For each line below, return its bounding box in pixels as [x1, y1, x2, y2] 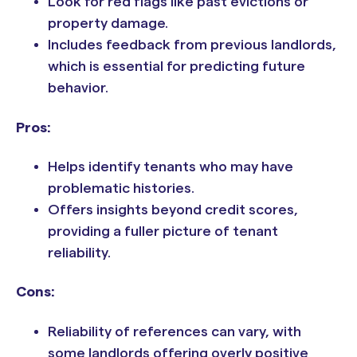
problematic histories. [48, 181, 194, 196]
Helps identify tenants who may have [48, 159, 293, 175]
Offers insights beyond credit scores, [48, 202, 298, 218]
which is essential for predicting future [48, 59, 305, 74]
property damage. [48, 16, 168, 31]
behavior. [48, 80, 108, 96]
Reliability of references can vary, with [48, 324, 301, 339]
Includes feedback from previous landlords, [48, 37, 336, 53]
